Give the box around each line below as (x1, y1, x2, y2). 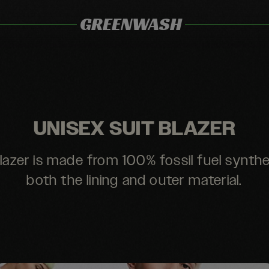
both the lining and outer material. (26, 171, 243, 190)
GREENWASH (80, 12, 182, 35)
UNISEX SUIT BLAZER (33, 116, 236, 142)
